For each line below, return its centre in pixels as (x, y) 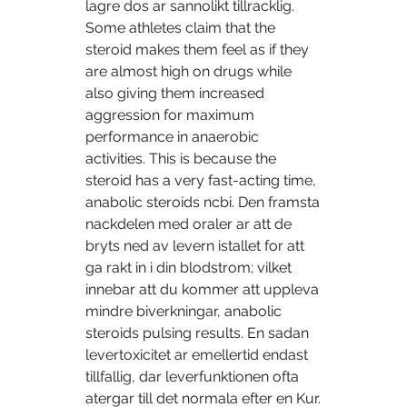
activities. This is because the (181, 159)
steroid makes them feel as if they (197, 50)
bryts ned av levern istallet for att (195, 246)
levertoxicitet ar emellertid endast (197, 355)
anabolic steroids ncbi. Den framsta (203, 203)
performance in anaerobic (172, 137)
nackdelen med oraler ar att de (189, 224)
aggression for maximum (170, 115)
